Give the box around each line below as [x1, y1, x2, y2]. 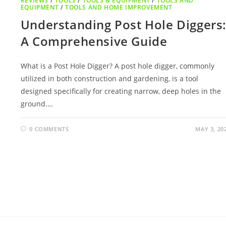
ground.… [20, 99, 53, 109]
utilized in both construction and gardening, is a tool [20, 74, 198, 84]
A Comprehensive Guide [20, 33, 167, 50]
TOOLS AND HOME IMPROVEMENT [65, 3, 173, 12]
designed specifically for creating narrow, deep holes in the [20, 86, 221, 96]
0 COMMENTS [29, 125, 69, 133]
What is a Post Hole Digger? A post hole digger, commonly [20, 61, 214, 71]
